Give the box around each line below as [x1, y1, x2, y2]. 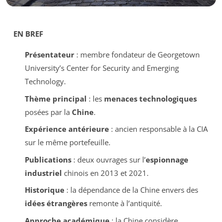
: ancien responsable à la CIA [109, 124, 208, 134]
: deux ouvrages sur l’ [71, 154, 146, 165]
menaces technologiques [104, 93, 197, 104]
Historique [24, 185, 64, 195]
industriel [24, 167, 62, 178]
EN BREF [13, 29, 43, 39]
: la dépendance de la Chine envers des [64, 185, 198, 195]
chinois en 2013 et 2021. [61, 167, 149, 178]
